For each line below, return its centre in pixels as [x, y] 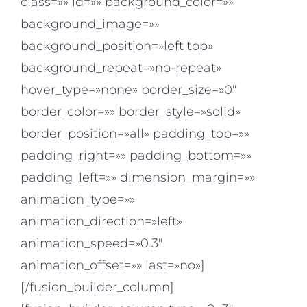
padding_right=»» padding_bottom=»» [136, 156]
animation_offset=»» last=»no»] [113, 266]
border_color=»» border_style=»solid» [131, 112]
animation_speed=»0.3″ [91, 244]
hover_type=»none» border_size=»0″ [128, 90]
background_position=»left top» [117, 46]
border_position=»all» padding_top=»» [135, 134]
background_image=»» [90, 24]
